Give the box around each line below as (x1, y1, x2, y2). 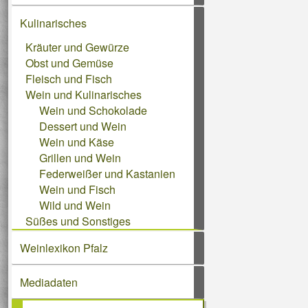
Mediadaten (20, 274, 78, 290)
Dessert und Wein (39, 118, 126, 134)
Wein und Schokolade (39, 102, 147, 118)
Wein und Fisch (39, 181, 115, 197)
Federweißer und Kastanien (39, 166, 175, 181)
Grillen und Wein (39, 150, 121, 166)
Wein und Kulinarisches (25, 87, 142, 102)
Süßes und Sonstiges (25, 213, 131, 229)
